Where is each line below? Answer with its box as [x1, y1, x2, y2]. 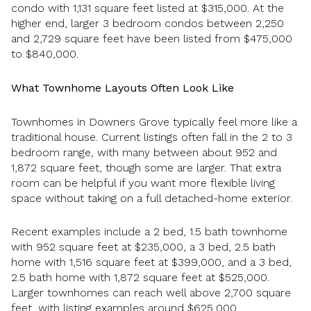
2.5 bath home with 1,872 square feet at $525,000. [11, 271, 269, 285]
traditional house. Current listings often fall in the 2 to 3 [11, 130, 292, 144]
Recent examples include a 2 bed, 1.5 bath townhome [11, 225, 287, 239]
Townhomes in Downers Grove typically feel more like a [11, 115, 297, 128]
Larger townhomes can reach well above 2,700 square [11, 286, 291, 300]
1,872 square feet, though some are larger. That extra [11, 160, 281, 174]
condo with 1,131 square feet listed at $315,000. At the [11, 1, 284, 15]
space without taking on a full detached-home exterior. [11, 191, 292, 205]
